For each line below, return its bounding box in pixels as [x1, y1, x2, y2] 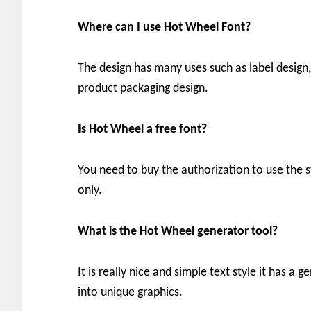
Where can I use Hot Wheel [78, 20, 219, 34]
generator [197, 224, 249, 238]
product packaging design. [78, 81, 208, 95]
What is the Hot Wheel [78, 224, 194, 238]
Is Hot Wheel [78, 122, 144, 136]
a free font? [146, 122, 207, 136]
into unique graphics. [78, 285, 183, 299]
